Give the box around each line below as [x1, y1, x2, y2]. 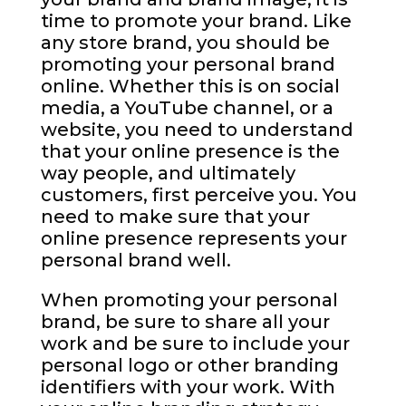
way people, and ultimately [40, 162, 295, 185]
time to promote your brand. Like [40, 10, 352, 33]
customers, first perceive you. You [40, 184, 357, 207]
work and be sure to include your [40, 333, 350, 355]
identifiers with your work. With [40, 376, 335, 399]
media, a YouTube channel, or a [40, 97, 333, 120]
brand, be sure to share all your [40, 311, 330, 333]
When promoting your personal [40, 289, 338, 312]
